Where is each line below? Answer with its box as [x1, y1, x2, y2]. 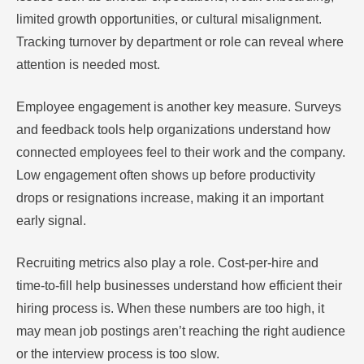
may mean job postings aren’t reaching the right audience [16, 324, 345, 339]
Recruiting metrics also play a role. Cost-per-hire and [16, 256, 318, 271]
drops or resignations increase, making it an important [16, 191, 323, 206]
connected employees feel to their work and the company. [16, 145, 345, 160]
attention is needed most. [16, 58, 160, 72]
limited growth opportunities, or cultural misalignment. [16, 12, 322, 27]
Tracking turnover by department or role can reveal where [16, 35, 344, 50]
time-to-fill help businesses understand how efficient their [16, 279, 342, 293]
